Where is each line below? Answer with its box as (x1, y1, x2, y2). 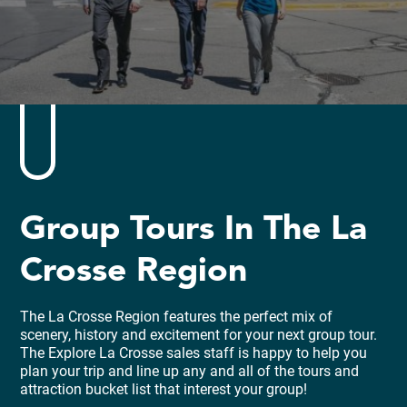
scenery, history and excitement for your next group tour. (20, 325, 378, 343)
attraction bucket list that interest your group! (20, 380, 308, 398)
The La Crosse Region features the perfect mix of (20, 307, 333, 325)
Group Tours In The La (20, 213, 368, 247)
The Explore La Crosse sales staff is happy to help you (20, 343, 368, 362)
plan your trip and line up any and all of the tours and (20, 362, 360, 380)
